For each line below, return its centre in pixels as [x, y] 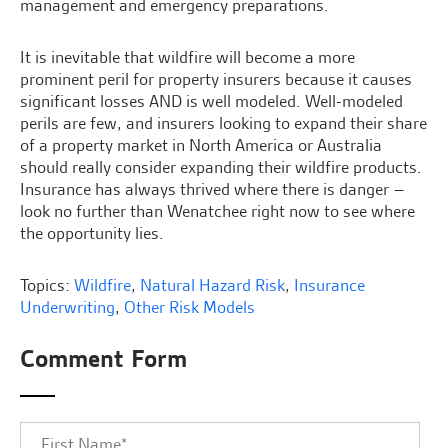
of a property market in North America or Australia [201, 144]
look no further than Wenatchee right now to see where [217, 210]
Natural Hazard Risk [212, 284]
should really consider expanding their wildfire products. [221, 166]
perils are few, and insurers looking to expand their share [223, 122]
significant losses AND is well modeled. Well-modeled [211, 100]
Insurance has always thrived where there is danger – [212, 188]
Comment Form [103, 358]
